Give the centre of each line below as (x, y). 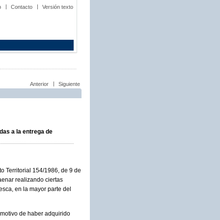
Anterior (39, 84)
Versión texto (58, 7)
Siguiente (69, 84)
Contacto (22, 7)
